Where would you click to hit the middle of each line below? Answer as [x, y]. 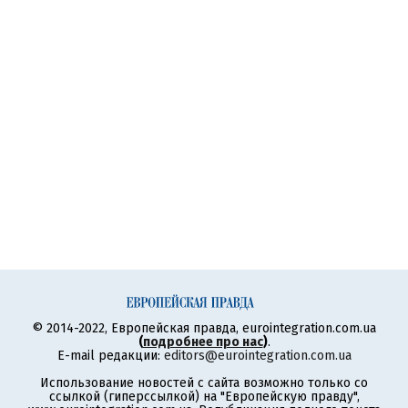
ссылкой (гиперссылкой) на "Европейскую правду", [204, 397]
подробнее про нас [203, 342]
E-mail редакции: [110, 356]
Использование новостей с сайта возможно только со [204, 383]
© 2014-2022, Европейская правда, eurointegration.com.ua [204, 328]
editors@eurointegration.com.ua [257, 356]
